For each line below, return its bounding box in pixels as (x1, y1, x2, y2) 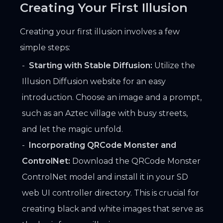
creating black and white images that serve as (22, 204, 203, 214)
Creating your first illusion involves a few (20, 26, 180, 36)
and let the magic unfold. (22, 124, 123, 134)
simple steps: (20, 42, 70, 52)
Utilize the (152, 60, 195, 70)
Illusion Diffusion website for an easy (22, 76, 166, 86)
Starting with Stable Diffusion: (29, 60, 152, 70)
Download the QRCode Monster (70, 156, 201, 166)
